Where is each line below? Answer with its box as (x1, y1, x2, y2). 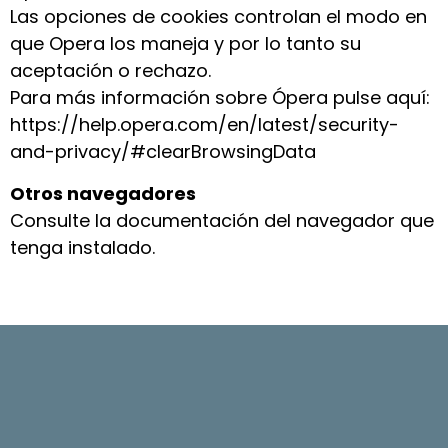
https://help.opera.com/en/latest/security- (10, 112, 399, 138)
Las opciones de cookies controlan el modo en (10, 4, 427, 30)
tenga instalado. (10, 234, 155, 260)
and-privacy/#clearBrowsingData (10, 139, 316, 165)
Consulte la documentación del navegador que (10, 207, 434, 233)
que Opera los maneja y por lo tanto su (10, 31, 361, 57)
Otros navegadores (10, 180, 196, 206)
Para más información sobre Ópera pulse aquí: (10, 85, 430, 111)
